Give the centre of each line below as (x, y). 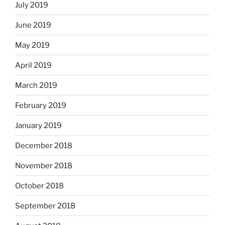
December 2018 (44, 145)
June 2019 (33, 25)
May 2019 (32, 45)
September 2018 (45, 206)
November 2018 (44, 165)
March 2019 (36, 85)
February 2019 (41, 105)
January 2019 (38, 125)
